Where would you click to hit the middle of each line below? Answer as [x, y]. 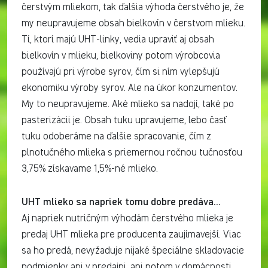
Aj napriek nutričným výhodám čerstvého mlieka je [127, 219]
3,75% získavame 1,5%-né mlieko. [92, 169]
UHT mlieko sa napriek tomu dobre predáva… [121, 201]
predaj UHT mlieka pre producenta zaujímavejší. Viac [131, 235]
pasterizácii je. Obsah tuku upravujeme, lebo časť [124, 121]
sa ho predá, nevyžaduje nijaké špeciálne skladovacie [133, 251]
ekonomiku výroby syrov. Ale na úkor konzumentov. [130, 88]
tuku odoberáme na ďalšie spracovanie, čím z [116, 137]
